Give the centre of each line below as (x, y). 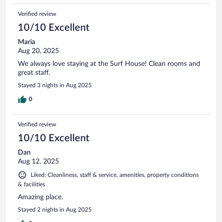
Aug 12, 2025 (38, 161)
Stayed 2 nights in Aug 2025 (55, 209)
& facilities (31, 184)
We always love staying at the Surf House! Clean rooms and (109, 64)
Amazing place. (40, 197)
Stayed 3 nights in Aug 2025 (55, 85)
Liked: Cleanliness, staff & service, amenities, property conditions (115, 175)
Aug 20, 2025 (38, 51)
